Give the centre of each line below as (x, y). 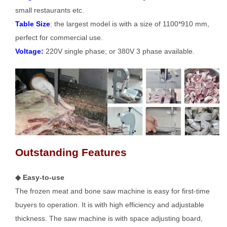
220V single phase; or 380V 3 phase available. (119, 51)
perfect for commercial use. (59, 37)
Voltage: (29, 51)
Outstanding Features (71, 152)
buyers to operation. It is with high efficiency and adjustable (109, 204)
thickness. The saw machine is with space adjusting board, (109, 218)
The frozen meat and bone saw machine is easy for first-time (112, 191)
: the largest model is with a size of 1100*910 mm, (129, 24)
